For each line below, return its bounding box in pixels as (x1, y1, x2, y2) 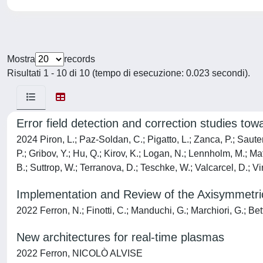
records (64, 54, 95, 64)
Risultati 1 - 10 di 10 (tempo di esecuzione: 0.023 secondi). (7, 68, 250, 78)
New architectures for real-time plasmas (16, 231, 224, 244)
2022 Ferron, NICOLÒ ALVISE (16, 248, 143, 258)
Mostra (7, 54, 35, 64)
